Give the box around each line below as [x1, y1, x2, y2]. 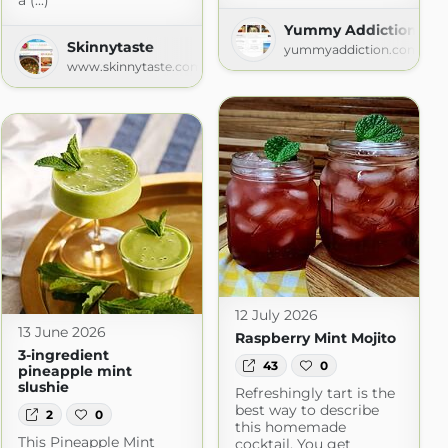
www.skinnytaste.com [66, 59, 203, 75]
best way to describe [234, 400, 379, 419]
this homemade [234, 417, 346, 436]
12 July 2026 [234, 306, 318, 325]
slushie [17, 378, 69, 397]
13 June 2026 [17, 323, 106, 342]
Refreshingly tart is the [234, 383, 395, 402]
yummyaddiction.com [283, 42, 420, 58]
